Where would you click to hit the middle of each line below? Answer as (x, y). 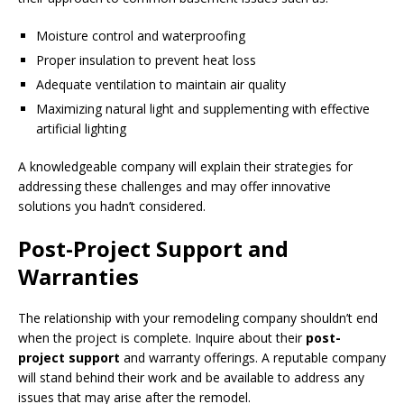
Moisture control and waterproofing (141, 35)
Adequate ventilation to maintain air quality (161, 84)
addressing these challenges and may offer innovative (174, 186)
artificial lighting (81, 128)
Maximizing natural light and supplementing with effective (203, 108)
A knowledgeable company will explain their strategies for (185, 166)
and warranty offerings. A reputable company (253, 357)
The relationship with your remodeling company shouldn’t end (198, 317)
